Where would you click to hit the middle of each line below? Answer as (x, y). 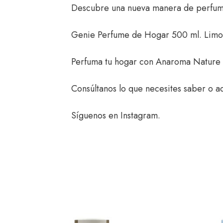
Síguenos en (96, 115)
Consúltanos (95, 88)
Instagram (139, 115)
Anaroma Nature (188, 61)
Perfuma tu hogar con (113, 61)
